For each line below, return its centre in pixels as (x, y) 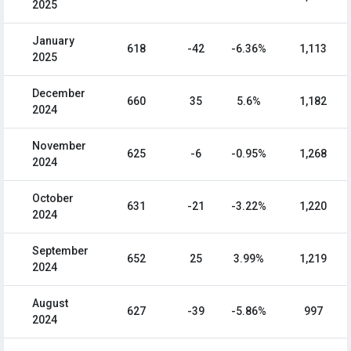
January (53, 41)
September (60, 251)
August (50, 304)
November (59, 146)
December (59, 94)
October (53, 199)
